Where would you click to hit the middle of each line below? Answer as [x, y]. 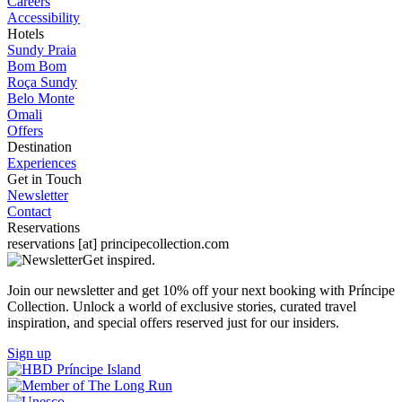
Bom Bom [37, 66]
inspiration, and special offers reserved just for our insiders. [173, 322]
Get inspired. [119, 259]
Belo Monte [41, 98]
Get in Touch [44, 179]
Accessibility [44, 17]
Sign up [29, 353]
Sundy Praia [42, 49]
